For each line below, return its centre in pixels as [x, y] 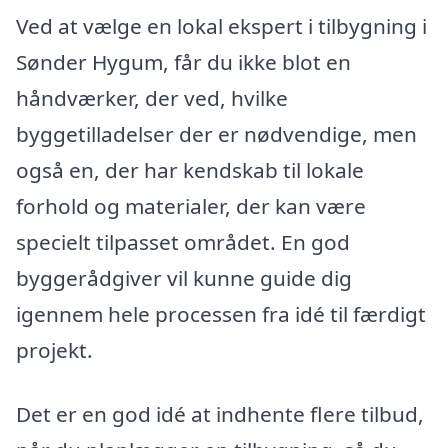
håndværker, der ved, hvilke [152, 98]
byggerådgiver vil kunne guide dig [184, 278]
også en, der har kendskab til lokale [190, 170]
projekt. [54, 350]
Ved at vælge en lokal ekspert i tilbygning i [221, 26]
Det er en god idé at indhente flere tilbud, [220, 413]
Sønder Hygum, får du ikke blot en [183, 62]
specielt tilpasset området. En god [183, 242]
